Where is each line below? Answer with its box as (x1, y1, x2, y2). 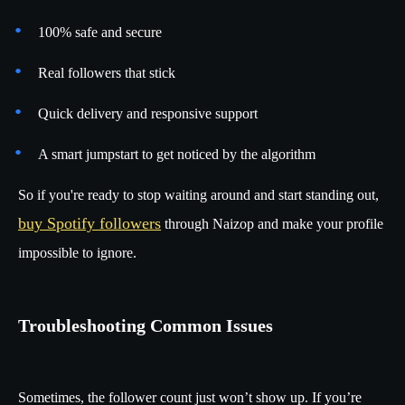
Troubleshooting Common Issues (18, 316, 273, 335)
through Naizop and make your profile (161, 216, 383, 231)
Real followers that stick (38, 65, 175, 80)
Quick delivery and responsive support (38, 106, 258, 121)
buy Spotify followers (18, 214, 161, 232)
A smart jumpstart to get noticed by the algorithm (38, 146, 316, 162)
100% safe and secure (38, 24, 162, 40)
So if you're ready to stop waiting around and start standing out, (18, 187, 379, 202)
